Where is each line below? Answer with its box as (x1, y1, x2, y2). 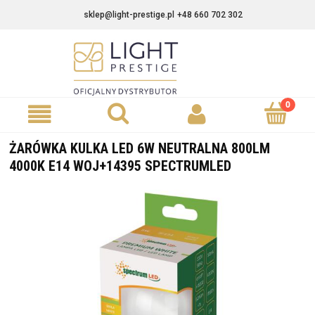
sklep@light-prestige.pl (84, 10, 174, 20)
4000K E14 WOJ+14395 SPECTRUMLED (9, 157, 231, 174)
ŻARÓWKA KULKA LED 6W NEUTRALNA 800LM (9, 140, 270, 157)
